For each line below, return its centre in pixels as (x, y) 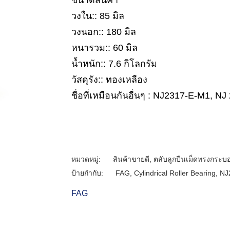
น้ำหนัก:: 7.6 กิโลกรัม (114, 64)
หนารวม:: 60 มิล (104, 48)
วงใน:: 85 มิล (98, 16)
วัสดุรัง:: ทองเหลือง (109, 80)
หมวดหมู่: (87, 159)
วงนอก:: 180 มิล (104, 32)
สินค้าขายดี (131, 159)
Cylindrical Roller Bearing (175, 173)
